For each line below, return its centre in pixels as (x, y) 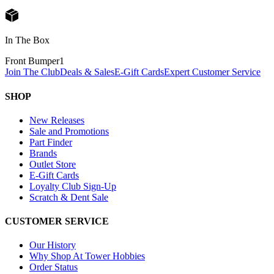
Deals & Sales (87, 72)
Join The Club (32, 72)
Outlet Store (53, 164)
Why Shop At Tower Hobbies (87, 256)
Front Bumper (32, 61)
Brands (43, 153)
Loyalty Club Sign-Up (73, 186)
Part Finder (51, 142)
